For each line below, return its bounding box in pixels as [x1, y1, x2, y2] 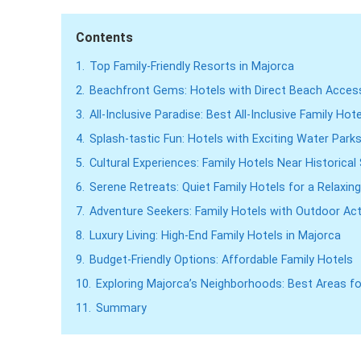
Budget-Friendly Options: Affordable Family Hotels [89, 253, 353, 268]
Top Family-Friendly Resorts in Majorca [89, 60, 294, 74]
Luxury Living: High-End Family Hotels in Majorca [89, 229, 341, 243]
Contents [76, 30, 133, 46]
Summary [96, 301, 147, 316]
